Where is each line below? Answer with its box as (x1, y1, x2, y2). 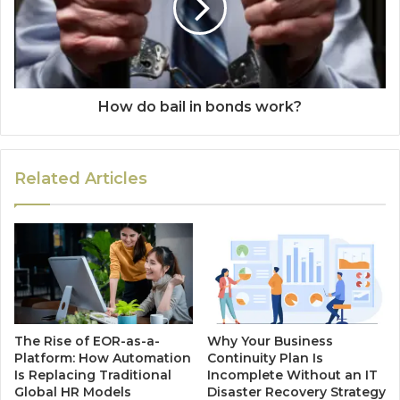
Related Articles (14, 168, 147, 188)
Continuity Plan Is (207, 349, 323, 366)
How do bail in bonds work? (98, 97, 302, 115)
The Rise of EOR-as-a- (14, 332, 160, 349)
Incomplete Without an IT (207, 366, 378, 383)
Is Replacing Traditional (14, 366, 171, 383)
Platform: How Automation (14, 349, 191, 366)
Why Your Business (207, 332, 333, 349)
